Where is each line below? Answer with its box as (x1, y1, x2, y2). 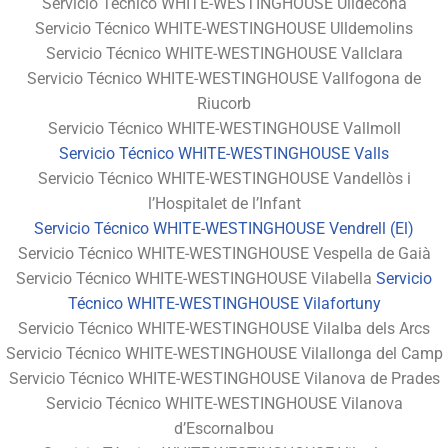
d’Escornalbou (174, 418, 274, 438)
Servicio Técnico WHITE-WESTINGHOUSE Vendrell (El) (34, 218, 414, 238)
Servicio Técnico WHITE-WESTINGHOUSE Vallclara (45, 43, 403, 63)
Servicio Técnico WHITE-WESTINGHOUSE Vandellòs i (37, 168, 411, 188)
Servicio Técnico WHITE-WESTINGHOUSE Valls (59, 143, 389, 163)
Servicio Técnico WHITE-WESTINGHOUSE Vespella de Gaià (17, 243, 431, 263)
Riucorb (197, 93, 251, 113)
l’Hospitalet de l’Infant (147, 193, 301, 213)
